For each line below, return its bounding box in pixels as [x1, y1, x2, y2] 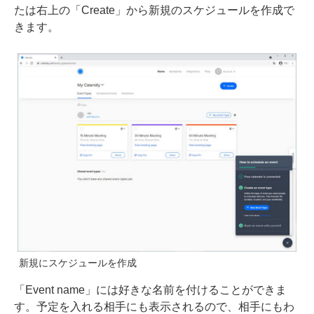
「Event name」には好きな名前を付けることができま [14, 283, 287, 296]
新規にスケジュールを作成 [19, 257, 137, 268]
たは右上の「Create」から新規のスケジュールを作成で [14, 4, 294, 16]
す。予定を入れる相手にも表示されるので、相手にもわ [14, 300, 294, 313]
